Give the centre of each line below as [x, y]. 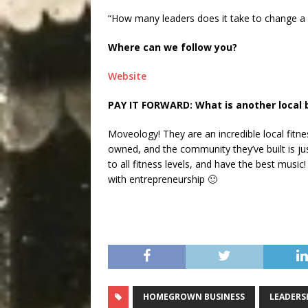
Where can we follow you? [173, 47]
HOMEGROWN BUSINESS [194, 297]
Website [127, 76]
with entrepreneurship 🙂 [163, 179]
